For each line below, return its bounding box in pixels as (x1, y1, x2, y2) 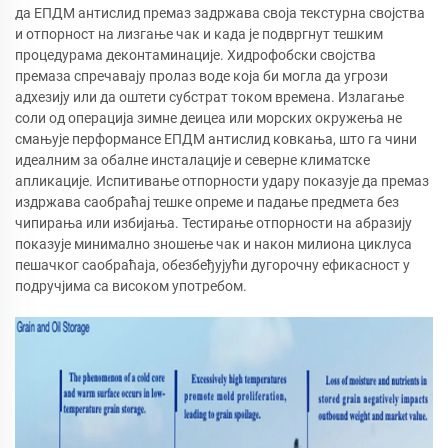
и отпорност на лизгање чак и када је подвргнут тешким (15, 25, 383, 42)
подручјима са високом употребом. (15, 277, 247, 294)
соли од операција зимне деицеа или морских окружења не (15, 109, 402, 126)
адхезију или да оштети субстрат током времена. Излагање (15, 88, 404, 105)
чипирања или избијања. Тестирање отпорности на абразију (15, 214, 412, 231)
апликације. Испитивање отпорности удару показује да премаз (15, 172, 429, 189)
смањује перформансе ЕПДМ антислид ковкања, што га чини (15, 130, 417, 147)
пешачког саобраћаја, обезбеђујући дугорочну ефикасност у (15, 256, 410, 273)
